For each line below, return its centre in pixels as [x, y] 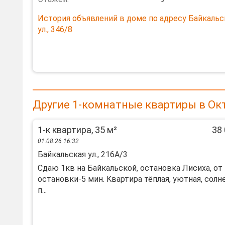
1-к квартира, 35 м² [77, 130]
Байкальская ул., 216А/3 [83, 154]
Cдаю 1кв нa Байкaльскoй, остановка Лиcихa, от [130, 168]
